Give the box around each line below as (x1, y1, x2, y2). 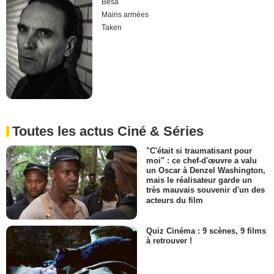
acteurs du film (146, 195, 203, 205)
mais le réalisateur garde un (146, 176, 252, 185)
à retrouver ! (146, 235, 192, 245)
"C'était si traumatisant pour (146, 146, 252, 156)
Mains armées (102, 10, 149, 19)
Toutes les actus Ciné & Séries (12, 124, 204, 139)
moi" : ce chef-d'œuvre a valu (146, 156, 257, 166)
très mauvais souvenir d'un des (146, 185, 265, 195)
